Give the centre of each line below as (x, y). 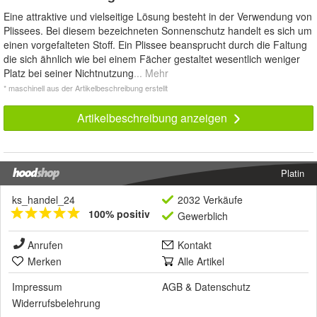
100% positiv (119, 213)
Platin (293, 173)
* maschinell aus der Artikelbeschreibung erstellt (86, 87)
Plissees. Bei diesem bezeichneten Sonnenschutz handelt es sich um (158, 30)
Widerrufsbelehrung (56, 302)
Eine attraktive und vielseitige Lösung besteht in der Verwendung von (158, 16)
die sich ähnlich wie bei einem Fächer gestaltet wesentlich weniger (152, 58)
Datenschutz (223, 286)
